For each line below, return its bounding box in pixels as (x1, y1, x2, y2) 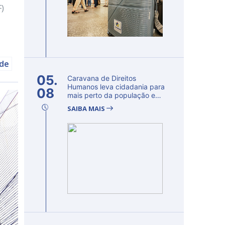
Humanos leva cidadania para (67, 82, 165, 91)
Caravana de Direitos (67, 74, 136, 82)
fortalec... (67, 99, 98, 108)
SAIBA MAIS (67, 104, 106, 113)
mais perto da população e (67, 91, 155, 99)
